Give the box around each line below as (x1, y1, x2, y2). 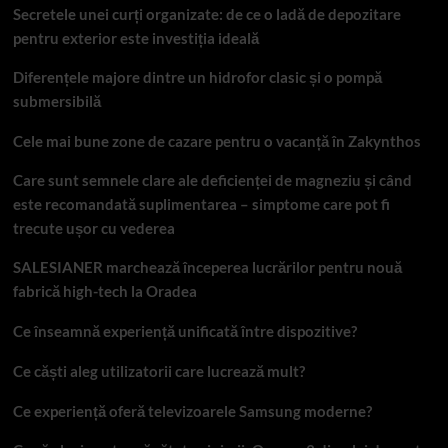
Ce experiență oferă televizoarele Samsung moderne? (12, 401, 372, 420)
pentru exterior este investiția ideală (12, 28, 259, 47)
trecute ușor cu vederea (12, 218, 175, 237)
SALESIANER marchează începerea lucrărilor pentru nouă (12, 257, 402, 276)
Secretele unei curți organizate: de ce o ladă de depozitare (12, 4, 401, 23)
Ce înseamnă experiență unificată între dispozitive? (12, 321, 357, 340)
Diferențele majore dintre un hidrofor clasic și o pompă (12, 67, 382, 86)
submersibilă (12, 91, 101, 110)
